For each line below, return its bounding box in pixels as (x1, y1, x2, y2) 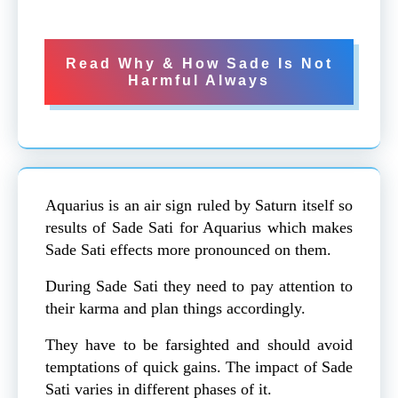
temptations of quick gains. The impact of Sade (45, 357, 353, 376)
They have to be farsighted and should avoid (45, 335, 353, 354)
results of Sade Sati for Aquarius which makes (45, 218, 353, 236)
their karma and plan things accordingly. (45, 298, 310, 317)
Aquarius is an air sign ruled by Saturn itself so (45, 195, 353, 214)
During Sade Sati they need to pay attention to (45, 276, 353, 295)
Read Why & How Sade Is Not (65, 55, 333, 71)
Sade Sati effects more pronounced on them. (45, 240, 331, 259)
